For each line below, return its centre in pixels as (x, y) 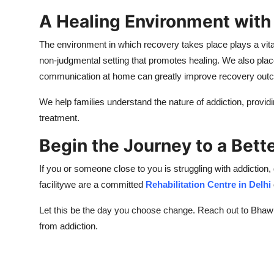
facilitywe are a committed (92, 185)
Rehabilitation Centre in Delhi (208, 185)
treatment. (59, 118)
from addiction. (68, 226)
